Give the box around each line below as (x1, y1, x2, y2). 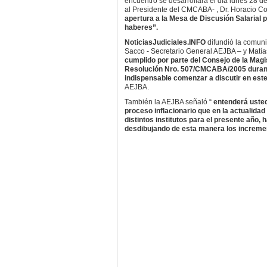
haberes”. (124, 23, 158, 32)
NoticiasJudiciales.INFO (124, 38, 207, 46)
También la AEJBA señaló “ (124, 98, 213, 106)
